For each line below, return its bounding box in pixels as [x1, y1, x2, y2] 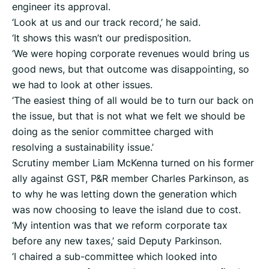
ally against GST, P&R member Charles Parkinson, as [12, 172, 249, 186]
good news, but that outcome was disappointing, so [12, 62, 249, 76]
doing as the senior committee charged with [12, 125, 213, 139]
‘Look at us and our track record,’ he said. [12, 16, 201, 29]
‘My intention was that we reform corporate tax [12, 219, 228, 232]
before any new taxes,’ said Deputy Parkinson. [12, 234, 222, 248]
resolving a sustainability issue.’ [12, 141, 154, 154]
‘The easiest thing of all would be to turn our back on [12, 94, 253, 107]
